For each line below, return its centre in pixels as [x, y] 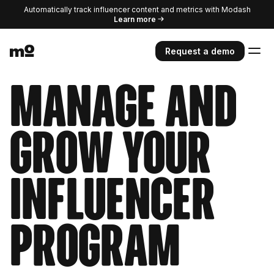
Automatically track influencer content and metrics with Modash [137, 9]
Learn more [135, 19]
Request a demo [200, 51]
